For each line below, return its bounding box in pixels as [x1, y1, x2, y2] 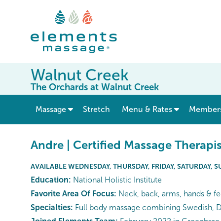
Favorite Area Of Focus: [31, 189, 116, 198]
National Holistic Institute [71, 176, 162, 184]
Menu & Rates [122, 105, 172, 114]
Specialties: [31, 203, 73, 212]
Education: [31, 176, 71, 184]
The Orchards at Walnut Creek [31, 82, 159, 93]
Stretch [83, 105, 110, 114]
